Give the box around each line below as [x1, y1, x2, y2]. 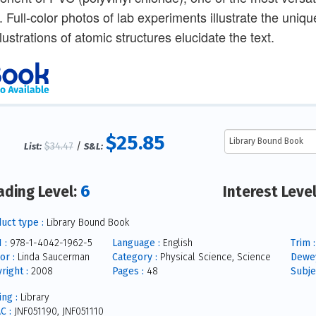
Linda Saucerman [14, 250, 90, 263]
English [159, 236, 193, 249]
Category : [111, 250, 157, 263]
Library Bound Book [43, 216, 129, 229]
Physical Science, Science [157, 250, 271, 263]
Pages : [111, 265, 144, 277]
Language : [111, 236, 160, 249]
